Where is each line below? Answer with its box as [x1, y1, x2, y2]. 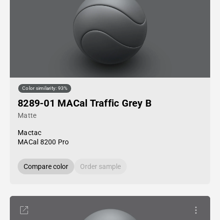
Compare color [24, 163, 68, 170]
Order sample [80, 163, 121, 170]
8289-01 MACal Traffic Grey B [18, 97, 152, 109]
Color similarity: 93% [22, 85, 68, 91]
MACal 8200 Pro [18, 138, 69, 146]
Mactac [18, 129, 42, 137]
